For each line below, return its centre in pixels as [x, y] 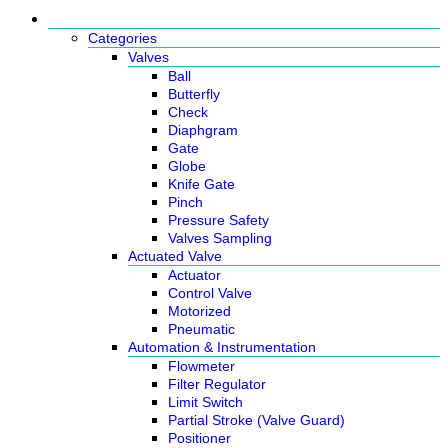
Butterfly [194, 94]
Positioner [199, 438]
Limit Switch [205, 402]
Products [84, 19]
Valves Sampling [220, 238]
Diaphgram [203, 130]
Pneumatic [201, 329]
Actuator [194, 275]
